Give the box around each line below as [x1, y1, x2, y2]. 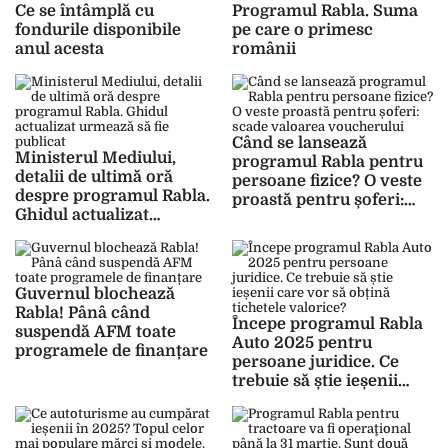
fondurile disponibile [15, 21, 181, 39]
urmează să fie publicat [15, 225, 197, 243]
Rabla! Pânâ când [15, 304, 150, 322]
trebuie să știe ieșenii [231, 372, 398, 390]
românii [231, 40, 296, 58]
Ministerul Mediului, [15, 149, 176, 167]
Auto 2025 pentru [231, 334, 372, 352]
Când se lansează [231, 134, 367, 152]
